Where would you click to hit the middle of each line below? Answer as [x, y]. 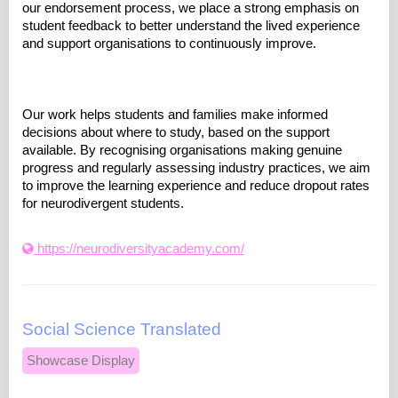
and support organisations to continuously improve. [169, 44]
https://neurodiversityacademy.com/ [139, 249]
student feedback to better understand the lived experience [191, 26]
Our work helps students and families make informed [175, 115]
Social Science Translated [122, 330]
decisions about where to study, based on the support [176, 133]
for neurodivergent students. [103, 204]
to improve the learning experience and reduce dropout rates [196, 186]
